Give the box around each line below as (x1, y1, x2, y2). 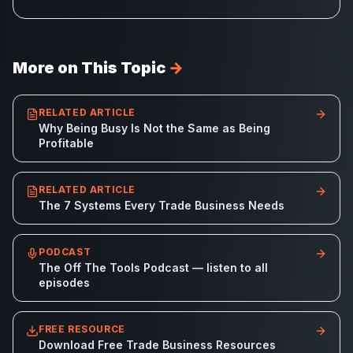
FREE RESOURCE (39, 323, 125, 335)
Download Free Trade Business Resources (39, 338, 276, 351)
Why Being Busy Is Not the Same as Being (39, 121, 270, 135)
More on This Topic (13, 58, 165, 77)
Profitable (39, 136, 94, 150)
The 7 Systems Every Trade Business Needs (39, 199, 284, 212)
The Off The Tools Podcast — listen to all (39, 261, 268, 274)
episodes (39, 276, 90, 289)
